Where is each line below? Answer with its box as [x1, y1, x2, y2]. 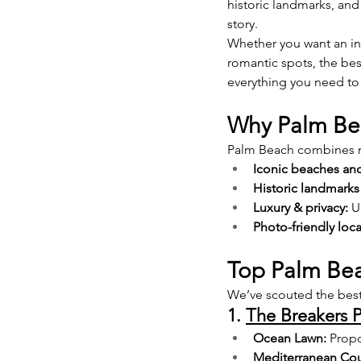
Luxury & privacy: [253, 199, 348, 215]
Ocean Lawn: [253, 330, 326, 346]
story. [227, 15, 258, 31]
